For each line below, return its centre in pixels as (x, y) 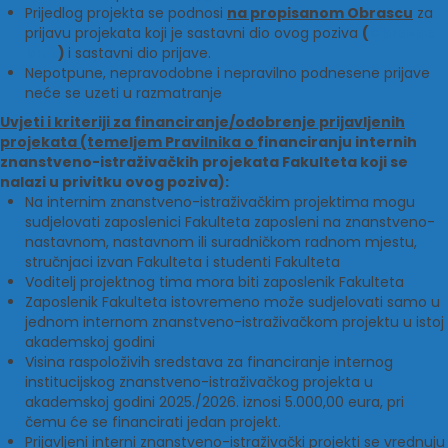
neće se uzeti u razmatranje (123, 93)
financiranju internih (337, 142)
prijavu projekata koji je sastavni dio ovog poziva (193, 33)
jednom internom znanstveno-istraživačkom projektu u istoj (234, 322)
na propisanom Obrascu (320, 13)
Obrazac (402, 33)
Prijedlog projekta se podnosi (126, 13)
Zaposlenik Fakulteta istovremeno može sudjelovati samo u (232, 302)
